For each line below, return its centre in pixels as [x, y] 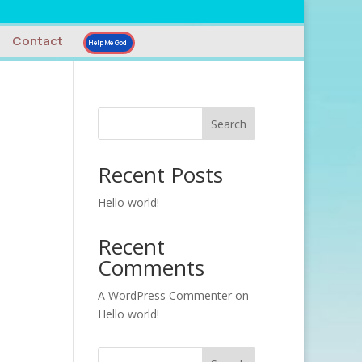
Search [229, 124]
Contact [37, 41]
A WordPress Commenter [164, 295]
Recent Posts [160, 175]
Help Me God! [109, 43]
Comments [151, 267]
